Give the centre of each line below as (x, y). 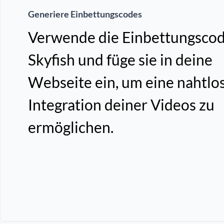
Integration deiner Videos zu (121, 105)
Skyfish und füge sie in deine (120, 60)
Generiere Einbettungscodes (85, 14)
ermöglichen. (71, 127)
